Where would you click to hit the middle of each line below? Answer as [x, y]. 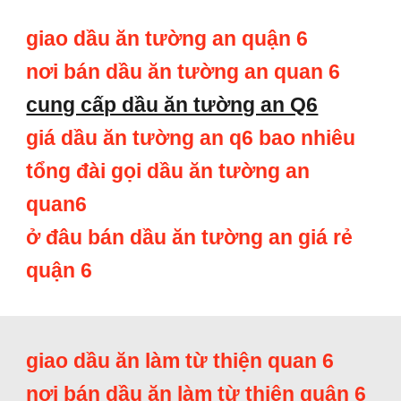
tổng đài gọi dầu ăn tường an [168, 171]
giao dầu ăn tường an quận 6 [167, 38]
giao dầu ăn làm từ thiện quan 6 [180, 361]
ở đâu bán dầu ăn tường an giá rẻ [190, 237]
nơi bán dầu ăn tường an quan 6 [183, 72]
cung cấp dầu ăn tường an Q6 [172, 105]
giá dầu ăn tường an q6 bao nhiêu [191, 138]
